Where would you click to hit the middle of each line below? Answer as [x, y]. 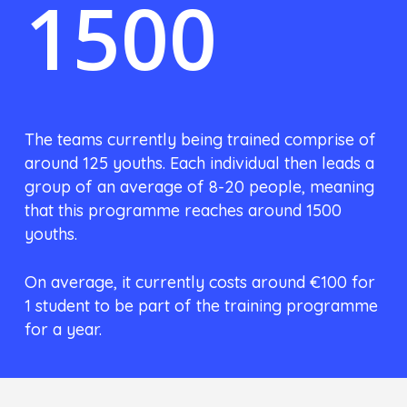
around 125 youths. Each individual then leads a [200, 163]
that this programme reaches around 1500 [184, 210]
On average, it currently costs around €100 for [200, 282]
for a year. [64, 329]
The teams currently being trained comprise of [201, 139]
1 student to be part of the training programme [202, 305]
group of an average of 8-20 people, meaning [200, 186]
